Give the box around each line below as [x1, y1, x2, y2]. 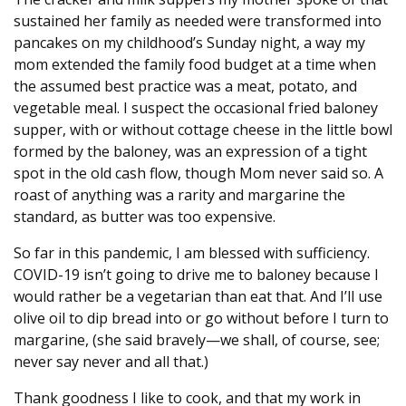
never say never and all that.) [14, 352, 208, 372]
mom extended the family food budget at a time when [14, 54, 376, 75]
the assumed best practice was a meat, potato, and [14, 76, 357, 97]
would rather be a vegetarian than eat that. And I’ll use [14, 286, 382, 307]
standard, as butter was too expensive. [14, 207, 275, 227]
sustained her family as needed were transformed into [14, 11, 382, 32]
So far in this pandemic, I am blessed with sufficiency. [14, 243, 370, 264]
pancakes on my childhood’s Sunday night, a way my [14, 33, 365, 53]
